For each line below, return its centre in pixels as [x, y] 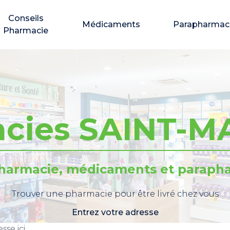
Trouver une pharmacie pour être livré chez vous [115, 194]
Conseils [26, 18]
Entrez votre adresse [115, 212]
